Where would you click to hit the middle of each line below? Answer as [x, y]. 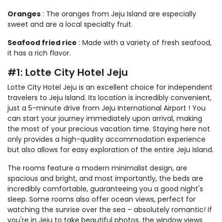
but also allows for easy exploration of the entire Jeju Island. [111, 149]
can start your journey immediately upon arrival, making [105, 118]
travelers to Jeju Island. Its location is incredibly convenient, [110, 97]
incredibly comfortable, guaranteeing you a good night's [105, 189]
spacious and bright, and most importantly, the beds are [105, 178]
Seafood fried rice [42, 42]
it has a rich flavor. [39, 53]
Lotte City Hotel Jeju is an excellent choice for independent [110, 87]
